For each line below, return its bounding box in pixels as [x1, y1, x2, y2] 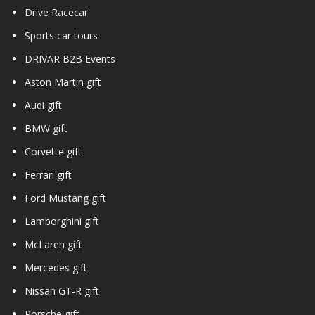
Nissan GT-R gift [25, 284, 99, 298]
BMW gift [25, 122, 67, 136]
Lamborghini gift [25, 214, 99, 229]
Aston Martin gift [25, 75, 101, 89]
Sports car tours [25, 29, 98, 43]
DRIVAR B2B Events [25, 52, 115, 66]
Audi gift [25, 98, 62, 112]
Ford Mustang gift [25, 191, 106, 205]
